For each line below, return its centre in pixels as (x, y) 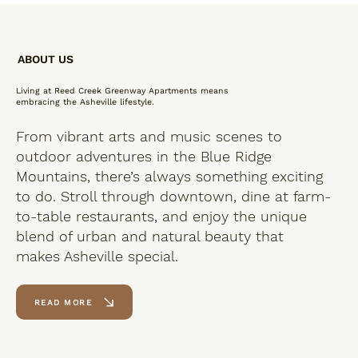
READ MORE (63, 302)
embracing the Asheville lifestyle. (85, 102)
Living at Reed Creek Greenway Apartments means (122, 91)
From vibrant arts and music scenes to (149, 137)
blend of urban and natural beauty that (150, 237)
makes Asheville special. (97, 257)
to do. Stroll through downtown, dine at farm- (173, 197)
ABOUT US (45, 60)
